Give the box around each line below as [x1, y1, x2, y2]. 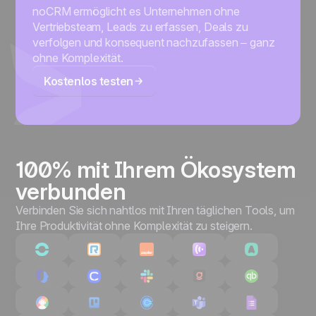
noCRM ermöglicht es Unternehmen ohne [32, 4, 240, 19]
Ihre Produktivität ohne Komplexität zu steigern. [16, 219, 253, 233]
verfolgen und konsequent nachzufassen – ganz [32, 35, 275, 50]
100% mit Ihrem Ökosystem [16, 156, 296, 184]
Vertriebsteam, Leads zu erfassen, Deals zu [32, 20, 248, 35]
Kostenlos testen [44, 74, 133, 89]
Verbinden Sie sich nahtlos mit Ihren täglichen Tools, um [16, 203, 295, 218]
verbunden [16, 178, 126, 206]
